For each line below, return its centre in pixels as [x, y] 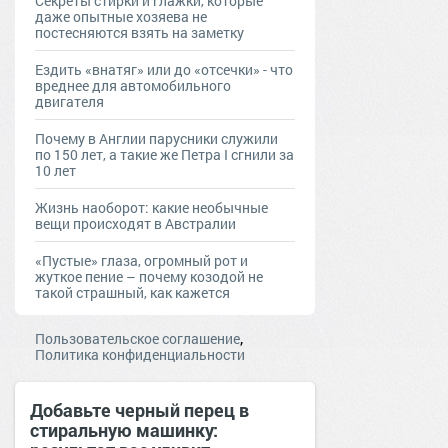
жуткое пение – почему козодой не [149, 276]
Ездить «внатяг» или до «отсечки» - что [164, 69]
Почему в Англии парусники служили [156, 138]
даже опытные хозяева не [121, 16]
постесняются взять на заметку [139, 32]
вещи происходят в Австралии [135, 223]
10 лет [55, 170]
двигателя [69, 101]
